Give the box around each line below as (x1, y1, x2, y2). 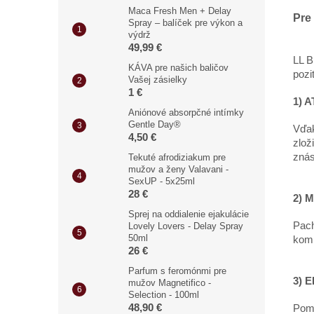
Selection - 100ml (128, 289, 199, 300)
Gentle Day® (128, 118, 181, 130)
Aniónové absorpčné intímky (128, 107, 244, 118)
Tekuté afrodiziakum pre (128, 151, 226, 163)
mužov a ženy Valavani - (128, 163, 228, 175)
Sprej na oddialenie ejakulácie (128, 208, 249, 219)
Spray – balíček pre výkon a (128, 17, 243, 28)
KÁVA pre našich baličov (128, 62, 228, 73)
